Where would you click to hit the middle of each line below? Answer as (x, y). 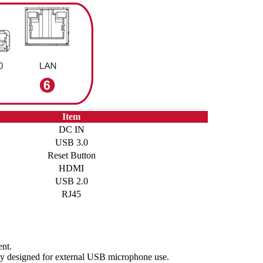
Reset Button (71, 156)
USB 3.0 (71, 143)
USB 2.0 (71, 181)
